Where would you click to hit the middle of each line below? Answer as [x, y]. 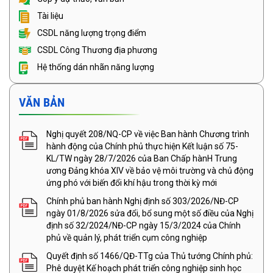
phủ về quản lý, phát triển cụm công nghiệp [127, 237]
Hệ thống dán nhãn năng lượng [96, 67]
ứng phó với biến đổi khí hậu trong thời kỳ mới [132, 183]
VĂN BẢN [42, 102]
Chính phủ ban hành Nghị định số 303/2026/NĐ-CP [143, 201]
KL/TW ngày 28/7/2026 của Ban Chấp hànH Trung [142, 158]
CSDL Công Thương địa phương [97, 50]
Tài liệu [50, 16]
